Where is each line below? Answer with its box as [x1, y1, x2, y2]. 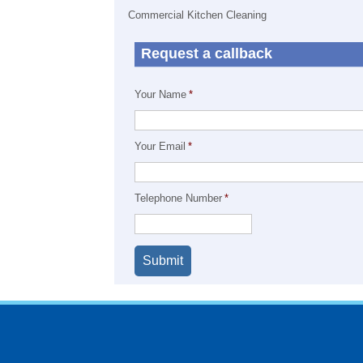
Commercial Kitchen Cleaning [128, 9, 267, 21]
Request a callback [141, 45, 272, 62]
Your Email [135, 140, 186, 152]
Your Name [135, 88, 186, 100]
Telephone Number [135, 192, 222, 204]
